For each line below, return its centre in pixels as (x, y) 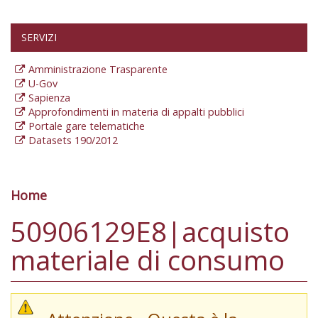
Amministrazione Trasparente (98, 70)
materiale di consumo (148, 259)
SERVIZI (39, 38)
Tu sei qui (61, 209)
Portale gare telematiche (87, 126)
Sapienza (49, 98)
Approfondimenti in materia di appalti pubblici (136, 112)
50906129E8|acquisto (150, 231)
